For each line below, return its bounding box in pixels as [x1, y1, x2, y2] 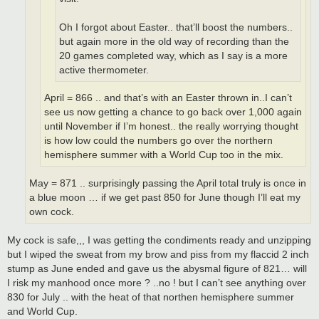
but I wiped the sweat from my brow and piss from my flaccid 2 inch [7, 249, 309, 261]
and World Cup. [7, 305, 78, 318]
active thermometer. [59, 64, 149, 75]
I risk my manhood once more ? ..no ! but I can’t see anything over [7, 277, 306, 289]
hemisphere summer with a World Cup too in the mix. [44, 150, 283, 161]
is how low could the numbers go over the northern [44, 135, 273, 147]
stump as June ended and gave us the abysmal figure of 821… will [7, 263, 307, 275]
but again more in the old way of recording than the [59, 36, 289, 47]
